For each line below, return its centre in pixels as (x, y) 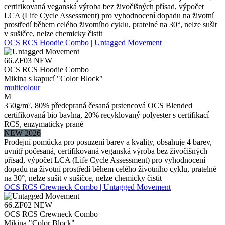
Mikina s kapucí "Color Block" (53, 78)
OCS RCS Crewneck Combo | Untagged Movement (87, 187)
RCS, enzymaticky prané (44, 124)
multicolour (22, 87)
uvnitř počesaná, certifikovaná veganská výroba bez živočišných (106, 151)
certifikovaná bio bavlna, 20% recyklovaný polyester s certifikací (106, 115)
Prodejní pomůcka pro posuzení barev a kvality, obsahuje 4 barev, (108, 142)
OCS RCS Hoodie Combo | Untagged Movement (83, 42)
